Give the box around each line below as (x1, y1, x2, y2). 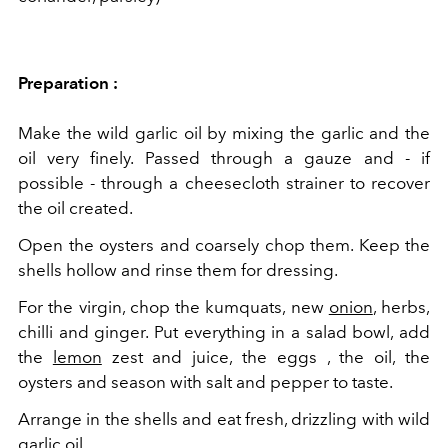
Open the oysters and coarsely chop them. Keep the (18, 235, 430, 255)
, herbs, (372, 297, 430, 317)
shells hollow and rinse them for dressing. (18, 260, 338, 280)
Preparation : (18, 73, 118, 93)
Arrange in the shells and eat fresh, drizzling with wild (18, 409, 430, 429)
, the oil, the (326, 347, 431, 367)
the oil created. (18, 198, 133, 218)
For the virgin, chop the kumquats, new (18, 297, 329, 317)
